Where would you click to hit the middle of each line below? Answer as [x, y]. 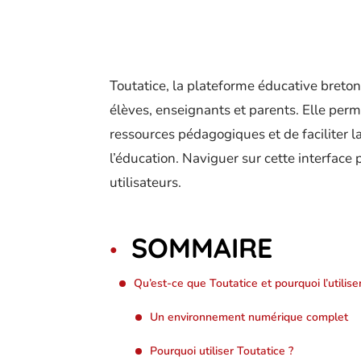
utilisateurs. [145, 183]
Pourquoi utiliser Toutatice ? [222, 351]
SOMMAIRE [202, 248]
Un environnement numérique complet [249, 317]
